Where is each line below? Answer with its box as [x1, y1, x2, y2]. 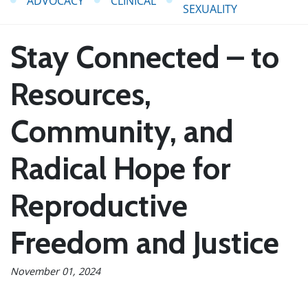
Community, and [10, 112, 234, 150]
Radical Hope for [10, 149, 230, 187]
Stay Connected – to [10, 38, 279, 76]
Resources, [10, 75, 151, 113]
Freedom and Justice [10, 223, 279, 261]
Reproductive [10, 186, 188, 224]
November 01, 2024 [10, 264, 100, 278]
